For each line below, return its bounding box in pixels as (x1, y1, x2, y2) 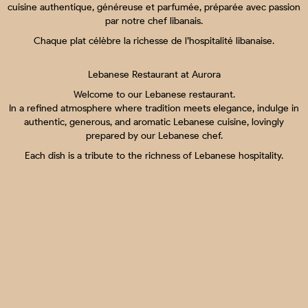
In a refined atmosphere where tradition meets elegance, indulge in (9, 102, 299, 115)
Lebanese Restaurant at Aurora (87, 69, 221, 81)
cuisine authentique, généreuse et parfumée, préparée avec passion (8, 1, 300, 14)
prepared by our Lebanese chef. (85, 130, 223, 142)
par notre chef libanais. (105, 15, 203, 27)
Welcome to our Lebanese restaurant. (73, 89, 235, 101)
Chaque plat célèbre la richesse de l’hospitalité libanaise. (34, 35, 274, 47)
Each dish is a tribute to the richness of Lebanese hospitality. (25, 150, 283, 162)
